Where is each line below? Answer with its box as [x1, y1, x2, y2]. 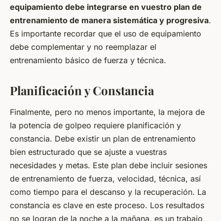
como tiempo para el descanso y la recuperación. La [10, 186, 206, 197]
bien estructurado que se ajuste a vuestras [10, 147, 167, 157]
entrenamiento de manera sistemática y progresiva [10, 15, 209, 25]
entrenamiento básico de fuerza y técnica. [10, 55, 166, 65]
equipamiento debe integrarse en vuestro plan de [10, 1, 202, 12]
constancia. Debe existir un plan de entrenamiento [10, 133, 196, 144]
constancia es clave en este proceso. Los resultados [10, 200, 204, 210]
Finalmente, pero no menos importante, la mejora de [10, 107, 205, 117]
